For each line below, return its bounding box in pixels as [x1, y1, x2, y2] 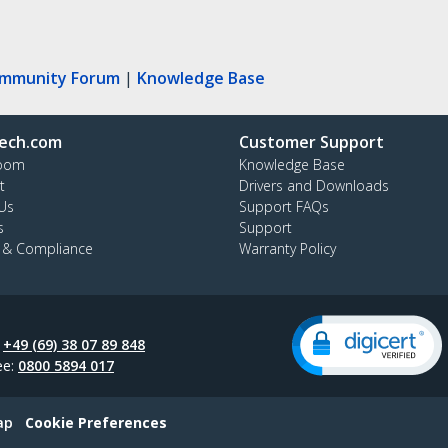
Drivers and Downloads [239, 175, 389, 195]
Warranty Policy [239, 238, 336, 258]
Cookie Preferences [25, 412, 167, 432]
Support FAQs [239, 196, 329, 216]
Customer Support [239, 130, 384, 153]
